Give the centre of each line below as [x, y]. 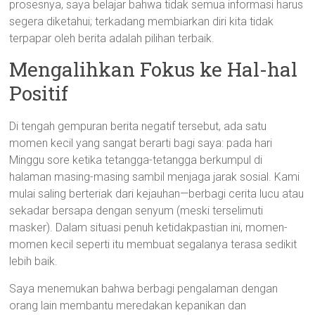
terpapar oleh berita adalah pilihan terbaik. [112, 38]
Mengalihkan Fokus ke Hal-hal [154, 69]
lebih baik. [34, 261]
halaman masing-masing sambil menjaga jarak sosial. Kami [155, 177]
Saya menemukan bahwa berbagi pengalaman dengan [144, 289]
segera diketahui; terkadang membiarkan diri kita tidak [142, 21]
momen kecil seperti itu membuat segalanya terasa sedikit [153, 244]
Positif [39, 93]
